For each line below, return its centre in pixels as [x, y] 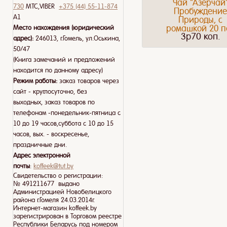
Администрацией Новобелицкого [62, 192]
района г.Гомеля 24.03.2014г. [54, 200]
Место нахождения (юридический [64, 28]
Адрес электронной [42, 155]
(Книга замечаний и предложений [64, 60]
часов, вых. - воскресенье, [51, 134]
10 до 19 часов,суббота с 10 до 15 [63, 123]
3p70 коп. [201, 36]
